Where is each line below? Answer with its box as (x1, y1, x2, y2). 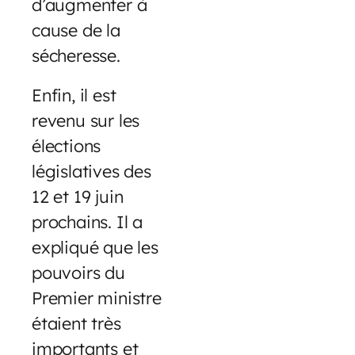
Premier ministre (32, 287, 162, 309)
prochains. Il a (32, 211, 143, 233)
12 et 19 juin (32, 185, 124, 208)
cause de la (32, 19, 120, 41)
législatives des (32, 160, 151, 182)
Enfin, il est (32, 84, 116, 106)
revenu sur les (32, 109, 140, 132)
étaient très (32, 312, 121, 334)
